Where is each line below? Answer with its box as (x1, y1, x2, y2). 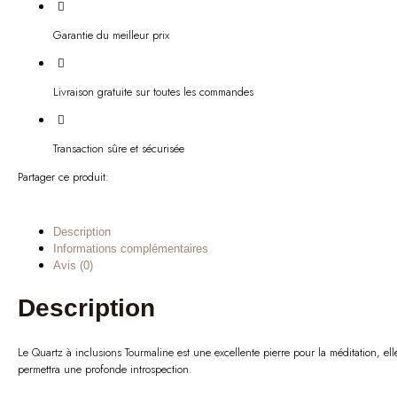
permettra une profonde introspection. (18, 360, 192, 378)
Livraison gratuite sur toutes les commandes (53, 83, 253, 101)
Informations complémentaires (53, 242, 208, 256)
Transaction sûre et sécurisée (53, 140, 184, 158)
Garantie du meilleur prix (53, 27, 169, 44)
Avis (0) (53, 259, 93, 273)
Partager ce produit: (18, 168, 109, 186)
